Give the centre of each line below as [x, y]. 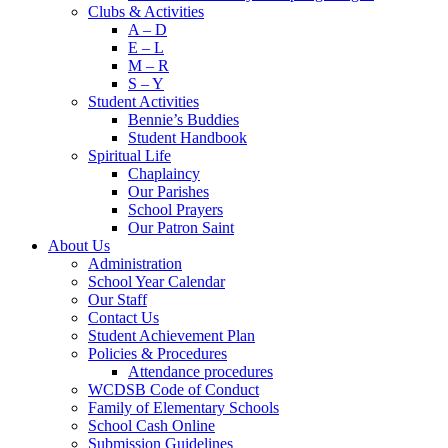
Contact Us [123, 317]
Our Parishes [168, 191]
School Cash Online [151, 425]
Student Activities [143, 101]
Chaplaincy [164, 173]
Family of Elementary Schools [183, 407]
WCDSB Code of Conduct [173, 389]
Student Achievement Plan [171, 335]
